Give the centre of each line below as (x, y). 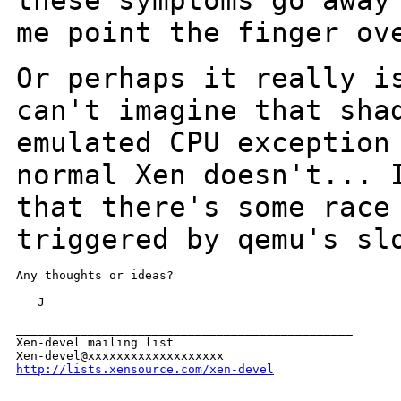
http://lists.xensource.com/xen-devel (145, 370)
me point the (127, 33)
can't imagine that (178, 111)
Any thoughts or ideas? (95, 276)
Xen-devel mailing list (95, 343)
